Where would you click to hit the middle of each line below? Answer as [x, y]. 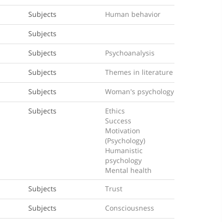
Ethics [115, 111]
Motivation [123, 131]
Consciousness [130, 208]
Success [118, 121]
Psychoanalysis [130, 53]
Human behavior [133, 14]
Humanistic [124, 150]
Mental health [129, 170]
